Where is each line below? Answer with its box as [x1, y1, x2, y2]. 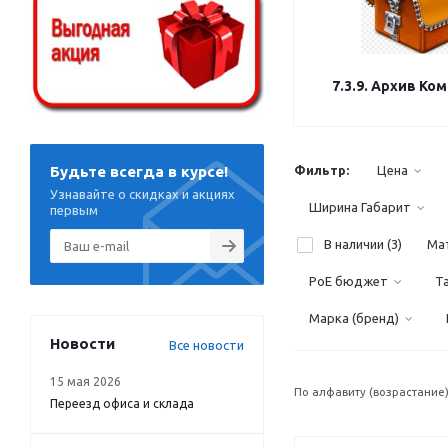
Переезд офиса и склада [50, 396, 194, 410]
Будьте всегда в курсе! [50, 162, 228, 180]
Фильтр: [294, 163, 349, 177]
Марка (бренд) [309, 311, 399, 325]
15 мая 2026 [50, 374, 121, 388]
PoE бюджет [309, 274, 388, 288]
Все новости [169, 337, 244, 352]
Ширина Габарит [309, 200, 411, 214]
